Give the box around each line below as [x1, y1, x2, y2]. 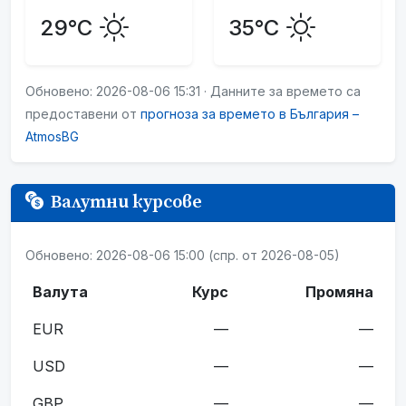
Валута [33, 282, 88, 301]
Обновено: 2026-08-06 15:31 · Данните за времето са [25, 83, 361, 100]
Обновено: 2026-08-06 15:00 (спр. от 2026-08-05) [25, 246, 340, 263]
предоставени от [25, 106, 140, 122]
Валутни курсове [51, 190, 202, 214]
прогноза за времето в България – [140, 106, 359, 122]
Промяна [305, 282, 373, 301]
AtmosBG [25, 129, 79, 145]
